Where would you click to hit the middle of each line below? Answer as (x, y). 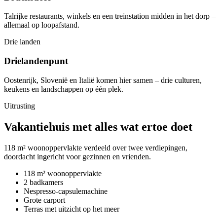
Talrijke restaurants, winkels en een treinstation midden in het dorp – (110, 16)
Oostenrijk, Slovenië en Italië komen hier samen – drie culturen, (103, 80)
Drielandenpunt (36, 61)
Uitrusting (19, 106)
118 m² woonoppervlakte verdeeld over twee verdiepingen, (96, 147)
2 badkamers (43, 182)
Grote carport (44, 200)
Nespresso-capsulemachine (66, 191)
